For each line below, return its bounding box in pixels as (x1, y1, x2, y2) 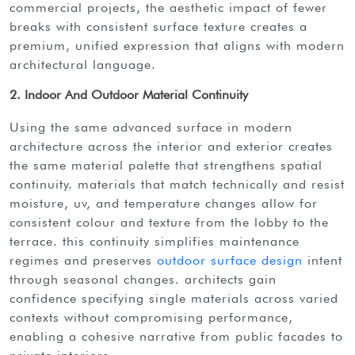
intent (303, 252, 342, 268)
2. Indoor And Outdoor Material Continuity (10, 86, 248, 102)
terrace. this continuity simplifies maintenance (10, 233, 300, 249)
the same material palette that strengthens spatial (10, 157, 323, 173)
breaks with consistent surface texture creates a (10, 18, 307, 34)
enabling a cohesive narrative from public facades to (10, 328, 343, 344)
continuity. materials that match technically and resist (10, 176, 345, 192)
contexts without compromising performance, (10, 309, 293, 325)
